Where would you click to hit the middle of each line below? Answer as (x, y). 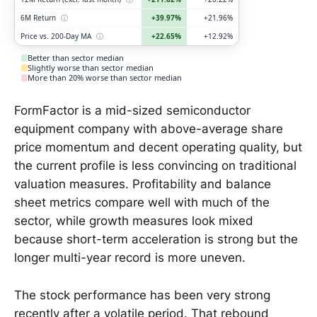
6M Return (39, 17)
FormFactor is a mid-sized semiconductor (132, 111)
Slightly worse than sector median (91, 67)
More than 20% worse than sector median (105, 77)
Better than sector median (76, 57)
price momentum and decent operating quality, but (158, 148)
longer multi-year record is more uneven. (130, 258)
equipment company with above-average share (149, 129)
